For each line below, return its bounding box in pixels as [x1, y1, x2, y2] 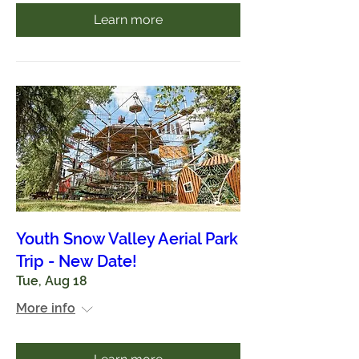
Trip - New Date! [16, 252, 137, 271]
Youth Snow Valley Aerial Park [16, 229, 238, 248]
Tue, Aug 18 [16, 273, 87, 288]
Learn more [94, 11, 163, 27]
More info [16, 301, 75, 316]
